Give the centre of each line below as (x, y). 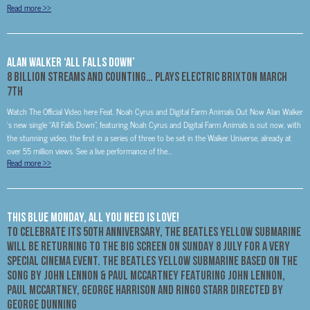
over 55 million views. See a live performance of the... (89, 151)
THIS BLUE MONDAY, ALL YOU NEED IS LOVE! (93, 217)
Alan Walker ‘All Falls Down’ (71, 62)
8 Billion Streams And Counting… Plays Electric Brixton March (147, 76)
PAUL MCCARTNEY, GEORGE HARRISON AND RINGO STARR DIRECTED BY (145, 290)
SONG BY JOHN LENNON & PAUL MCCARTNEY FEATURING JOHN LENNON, (146, 275)
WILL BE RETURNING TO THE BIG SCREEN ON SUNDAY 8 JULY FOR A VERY (148, 246)
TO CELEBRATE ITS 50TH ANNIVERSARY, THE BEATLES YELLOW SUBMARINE (154, 231)
